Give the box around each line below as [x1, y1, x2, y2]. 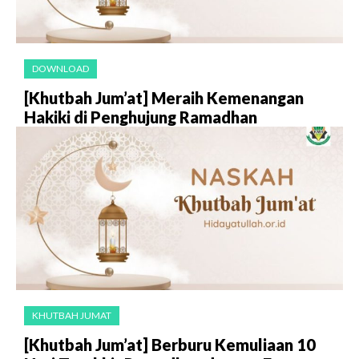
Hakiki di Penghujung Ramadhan [24, 107, 257, 127]
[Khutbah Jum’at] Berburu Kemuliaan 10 [24, 335, 316, 355]
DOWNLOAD [32, 63, 89, 75]
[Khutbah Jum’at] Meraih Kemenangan [24, 88, 304, 108]
